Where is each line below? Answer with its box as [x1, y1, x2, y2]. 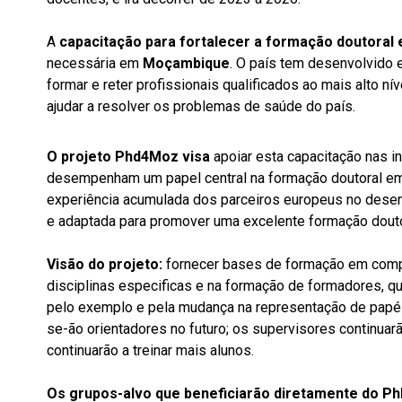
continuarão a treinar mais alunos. [47, 342, 254, 359]
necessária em [47, 55, 143, 72]
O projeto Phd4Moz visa [47, 148, 210, 165]
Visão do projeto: [47, 256, 162, 273]
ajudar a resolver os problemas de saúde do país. [47, 98, 355, 115]
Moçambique [143, 55, 230, 72]
